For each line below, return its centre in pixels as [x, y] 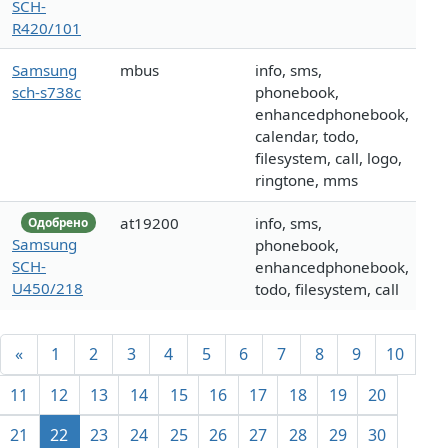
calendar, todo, [307, 136]
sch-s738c [46, 92]
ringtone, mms [306, 180]
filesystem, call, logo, [328, 158]
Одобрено [58, 222]
